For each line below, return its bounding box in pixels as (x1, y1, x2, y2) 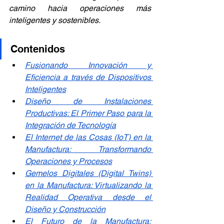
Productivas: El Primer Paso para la (25, 108, 151, 118)
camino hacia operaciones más (9, 3, 151, 13)
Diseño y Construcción (25, 204, 105, 214)
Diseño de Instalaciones (25, 96, 151, 106)
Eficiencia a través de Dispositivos (25, 72, 151, 82)
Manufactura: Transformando (25, 144, 151, 154)
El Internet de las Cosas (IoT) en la (25, 132, 151, 142)
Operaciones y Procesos (25, 156, 112, 166)
